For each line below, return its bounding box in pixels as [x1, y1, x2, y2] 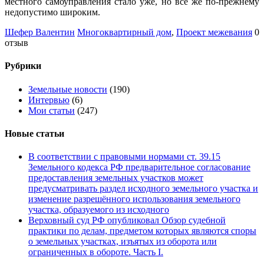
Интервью [28, 94, 70, 105]
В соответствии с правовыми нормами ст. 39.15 [28, 151, 220, 162]
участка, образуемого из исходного [28, 204, 169, 215]
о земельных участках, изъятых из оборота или [28, 236, 217, 247]
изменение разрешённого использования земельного [28, 194, 240, 204]
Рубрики [5, 61, 41, 71]
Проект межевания [176, 27, 252, 38]
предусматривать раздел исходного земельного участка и [28, 183, 258, 194]
